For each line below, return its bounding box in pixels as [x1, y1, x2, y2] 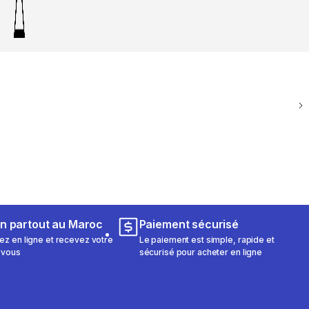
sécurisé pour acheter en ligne [139, 246, 263, 257]
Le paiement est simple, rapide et [139, 234, 275, 245]
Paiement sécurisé [139, 217, 239, 231]
